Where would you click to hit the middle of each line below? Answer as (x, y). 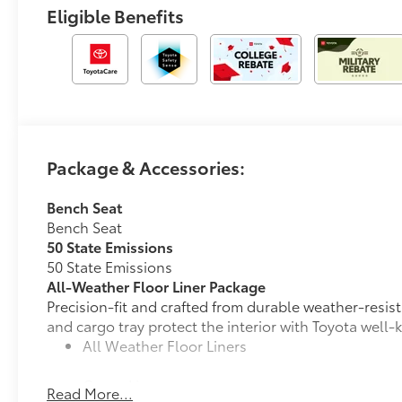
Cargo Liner (122, 385)
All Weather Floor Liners (165, 345)
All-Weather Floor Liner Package (157, 286)
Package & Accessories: (146, 167)
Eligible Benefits (116, 16)
